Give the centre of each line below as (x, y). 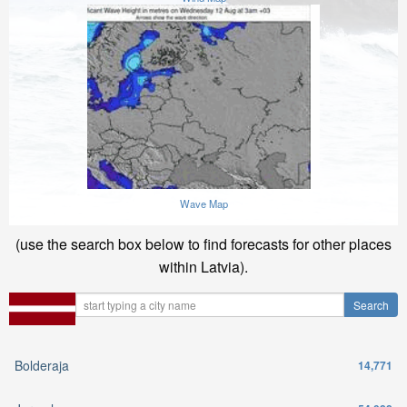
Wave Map (203, 203)
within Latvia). (203, 267)
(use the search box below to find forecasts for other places (203, 244)
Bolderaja (42, 365)
